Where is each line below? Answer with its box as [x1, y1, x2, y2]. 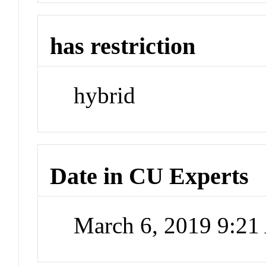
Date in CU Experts [50, 162, 249, 189]
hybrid [74, 83, 136, 109]
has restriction [50, 33, 196, 60]
